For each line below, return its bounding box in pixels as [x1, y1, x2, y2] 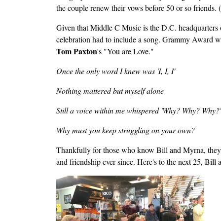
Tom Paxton [56, 45, 97, 57]
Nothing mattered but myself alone [56, 85, 164, 96]
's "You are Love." [97, 45, 154, 56]
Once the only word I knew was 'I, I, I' [56, 65, 175, 76]
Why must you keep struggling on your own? [56, 124, 195, 135]
